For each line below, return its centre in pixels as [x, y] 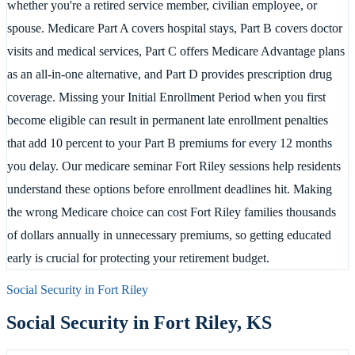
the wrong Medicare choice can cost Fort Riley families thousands [172, 212]
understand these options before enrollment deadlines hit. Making [170, 189]
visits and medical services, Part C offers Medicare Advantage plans [176, 51]
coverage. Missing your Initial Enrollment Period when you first [166, 97]
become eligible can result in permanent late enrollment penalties [168, 120]
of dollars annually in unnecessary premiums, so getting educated [169, 235]
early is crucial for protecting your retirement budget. [138, 258]
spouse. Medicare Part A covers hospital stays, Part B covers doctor [175, 28]
